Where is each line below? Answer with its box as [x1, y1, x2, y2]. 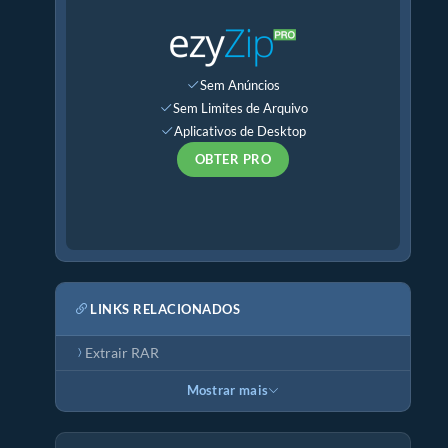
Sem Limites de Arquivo [172, 99, 308, 116]
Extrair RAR [85, 345, 159, 361]
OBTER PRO [194, 151, 272, 167]
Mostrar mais [186, 383, 269, 398]
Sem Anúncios [200, 76, 280, 93]
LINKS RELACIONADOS [90, 300, 240, 317]
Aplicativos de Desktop [174, 122, 306, 139]
